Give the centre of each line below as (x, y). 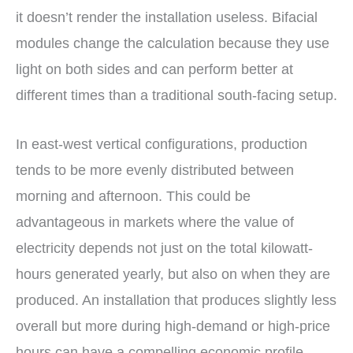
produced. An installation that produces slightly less (176, 301)
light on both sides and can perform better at (154, 70)
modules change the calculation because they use (173, 44)
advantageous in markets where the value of (155, 223)
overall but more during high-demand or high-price (173, 327)
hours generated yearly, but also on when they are (173, 275)
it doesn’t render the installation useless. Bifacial (167, 18)
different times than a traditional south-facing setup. (176, 96)
